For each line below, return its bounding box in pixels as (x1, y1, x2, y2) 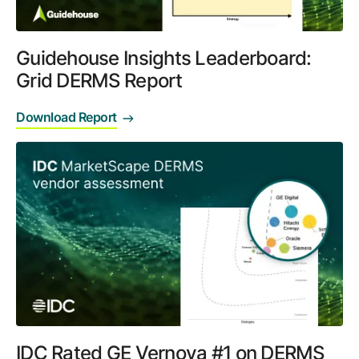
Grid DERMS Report (16, 69, 183, 93)
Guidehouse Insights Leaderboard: (16, 46, 312, 71)
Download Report (16, 109, 117, 126)
